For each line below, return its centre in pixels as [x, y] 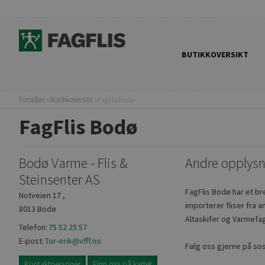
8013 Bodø [38, 209]
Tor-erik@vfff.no [73, 241]
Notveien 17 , [42, 195]
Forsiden [32, 100]
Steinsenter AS [59, 180]
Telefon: [33, 227]
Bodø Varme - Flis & [73, 163]
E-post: [31, 241]
